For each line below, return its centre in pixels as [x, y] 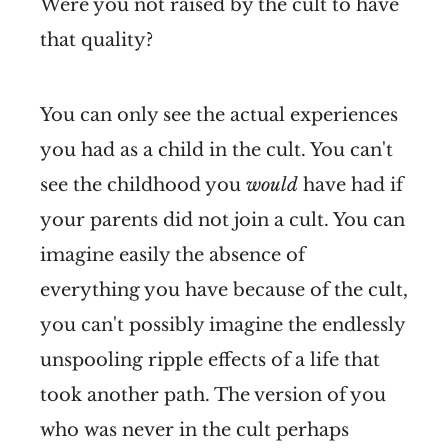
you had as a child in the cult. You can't [216, 149]
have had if [350, 184]
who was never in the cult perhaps [194, 429]
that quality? [96, 39]
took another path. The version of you [213, 394]
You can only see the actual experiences [219, 114]
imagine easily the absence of [172, 254]
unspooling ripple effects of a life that [210, 359]
